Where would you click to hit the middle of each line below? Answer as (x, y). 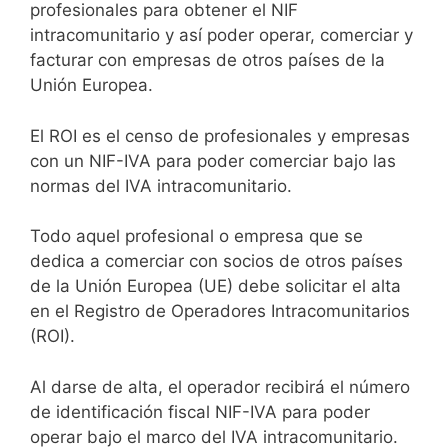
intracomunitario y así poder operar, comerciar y (221, 35)
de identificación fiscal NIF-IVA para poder (200, 411)
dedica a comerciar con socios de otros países (216, 261)
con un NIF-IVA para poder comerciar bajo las (213, 160)
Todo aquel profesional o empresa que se (196, 236)
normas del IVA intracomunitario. (161, 185)
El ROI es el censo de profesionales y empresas (220, 135)
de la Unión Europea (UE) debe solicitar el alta (215, 286)
